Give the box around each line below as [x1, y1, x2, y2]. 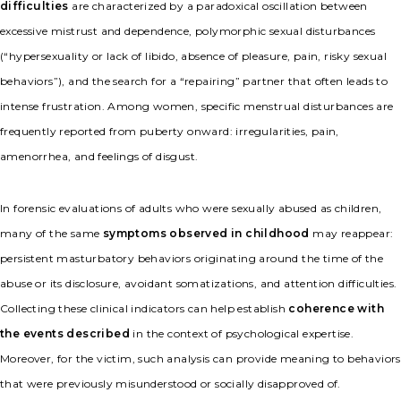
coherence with [288, 302, 385, 316]
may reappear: [309, 226, 394, 241]
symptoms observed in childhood [102, 226, 310, 241]
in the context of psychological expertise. [130, 327, 354, 341]
